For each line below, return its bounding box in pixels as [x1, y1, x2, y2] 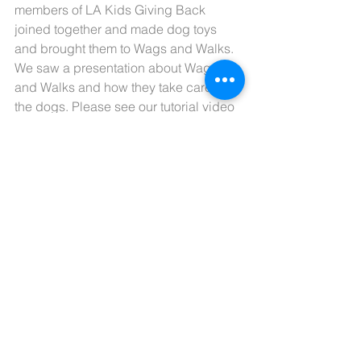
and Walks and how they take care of [15, 78, 229, 95]
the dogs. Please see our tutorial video [15, 98, 238, 114]
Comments [16, 261, 72, 276]
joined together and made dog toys [15, 20, 220, 37]
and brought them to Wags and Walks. [15, 39, 237, 56]
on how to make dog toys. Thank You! [15, 117, 228, 134]
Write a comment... [30, 324, 127, 339]
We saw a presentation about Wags [15, 59, 221, 76]
